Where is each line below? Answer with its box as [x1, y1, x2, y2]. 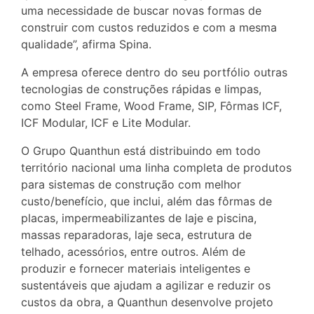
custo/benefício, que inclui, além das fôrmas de [21, 193, 272, 208]
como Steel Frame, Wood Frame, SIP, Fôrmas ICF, [21, 98, 282, 113]
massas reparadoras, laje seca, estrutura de [21, 227, 252, 242]
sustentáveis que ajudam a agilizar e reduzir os [21, 278, 271, 292]
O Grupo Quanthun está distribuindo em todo [21, 143, 261, 158]
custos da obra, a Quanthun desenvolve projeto [21, 294, 273, 309]
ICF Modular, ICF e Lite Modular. [21, 115, 191, 130]
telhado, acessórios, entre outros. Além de [21, 244, 245, 259]
